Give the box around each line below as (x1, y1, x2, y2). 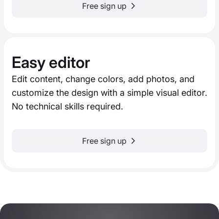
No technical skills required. (12, 101, 123, 112)
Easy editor (12, 53, 90, 72)
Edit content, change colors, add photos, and (12, 74, 195, 85)
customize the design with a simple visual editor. (12, 88, 207, 98)
